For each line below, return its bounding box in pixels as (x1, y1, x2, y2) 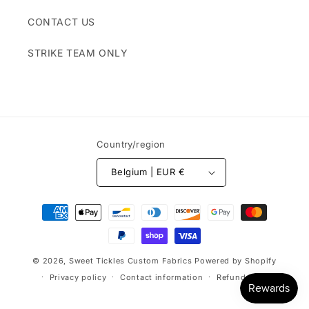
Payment (23, 199, 70, 212)
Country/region (97, 138, 166, 150)
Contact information (120, 272, 203, 282)
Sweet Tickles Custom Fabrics (68, 255, 192, 266)
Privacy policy (49, 272, 107, 282)
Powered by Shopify (195, 255, 277, 266)
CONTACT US (28, 15, 95, 28)
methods (23, 217, 70, 231)
